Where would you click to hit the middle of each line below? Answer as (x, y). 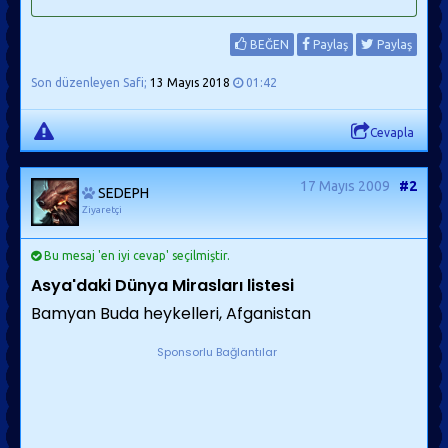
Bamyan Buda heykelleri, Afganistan (171, 313)
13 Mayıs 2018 (190, 82)
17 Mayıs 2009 (345, 186)
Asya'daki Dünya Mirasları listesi (162, 285)
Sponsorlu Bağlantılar (216, 352)
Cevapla (392, 132)
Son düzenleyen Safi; (90, 82)
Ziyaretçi (102, 209)
